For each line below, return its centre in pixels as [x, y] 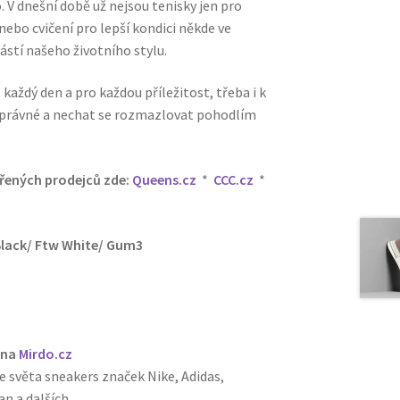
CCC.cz [234, 180]
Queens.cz [165, 180]
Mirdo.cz [46, 354]
